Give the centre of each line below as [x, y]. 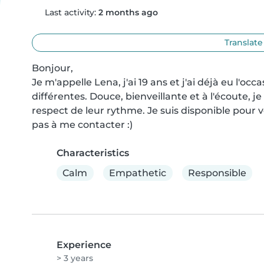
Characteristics [93, 153]
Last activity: [70, 12]
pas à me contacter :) [82, 125]
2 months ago [128, 12]
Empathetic [138, 173]
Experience [84, 245]
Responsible [217, 173]
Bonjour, [52, 68]
